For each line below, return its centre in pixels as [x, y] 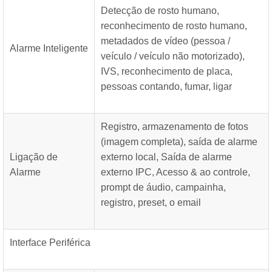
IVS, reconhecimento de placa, [167, 71]
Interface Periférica [50, 243]
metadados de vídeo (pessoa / [165, 41]
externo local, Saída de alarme [166, 157]
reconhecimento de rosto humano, [174, 26]
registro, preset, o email [151, 202]
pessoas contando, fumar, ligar [166, 87]
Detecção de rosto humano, [160, 11]
